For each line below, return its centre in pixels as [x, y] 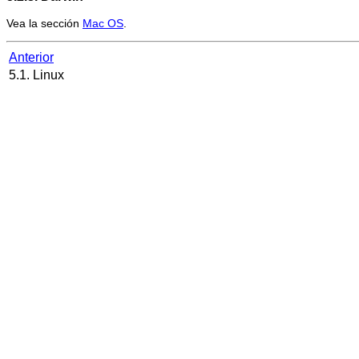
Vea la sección [44, 24]
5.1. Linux [38, 75]
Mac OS [103, 24]
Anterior [31, 58]
